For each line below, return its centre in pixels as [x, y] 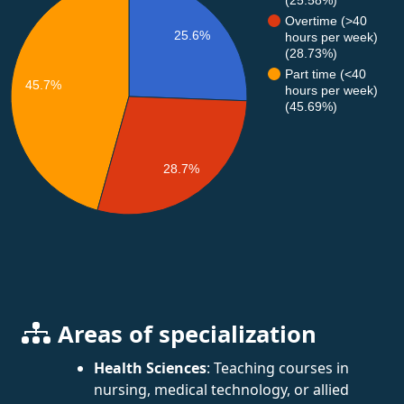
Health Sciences [150, 367]
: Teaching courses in [278, 367]
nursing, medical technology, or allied [221, 389]
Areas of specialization [187, 334]
